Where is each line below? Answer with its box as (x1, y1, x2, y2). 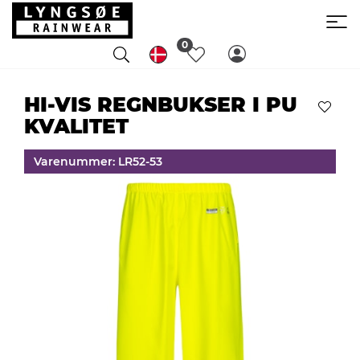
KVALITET (24, 113, 129, 138)
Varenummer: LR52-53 (34, 153, 162, 169)
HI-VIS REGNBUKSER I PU (24, 92, 297, 117)
